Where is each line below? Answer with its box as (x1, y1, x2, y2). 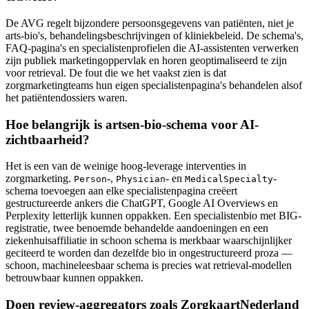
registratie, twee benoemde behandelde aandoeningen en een (6, 222, 268, 235)
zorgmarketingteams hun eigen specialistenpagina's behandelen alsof (6, 79, 302, 91)
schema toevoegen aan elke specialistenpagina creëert (6, 185, 237, 197)
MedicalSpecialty (185, 174, 273, 185)
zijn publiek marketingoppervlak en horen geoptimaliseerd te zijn (6, 54, 287, 66)
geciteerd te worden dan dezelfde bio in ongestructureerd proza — (6, 247, 292, 259)
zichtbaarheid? (6, 132, 90, 147)
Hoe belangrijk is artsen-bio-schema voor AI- (6, 117, 259, 132)
